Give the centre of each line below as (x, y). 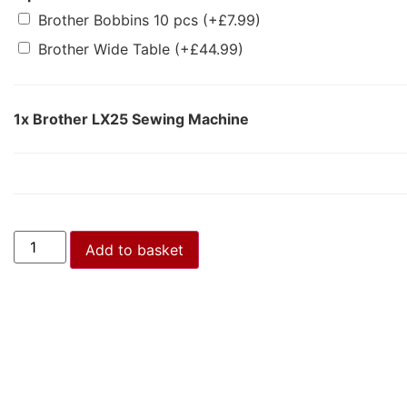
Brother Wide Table (106, 50)
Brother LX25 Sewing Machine (141, 119)
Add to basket (135, 250)
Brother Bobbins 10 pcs (120, 20)
